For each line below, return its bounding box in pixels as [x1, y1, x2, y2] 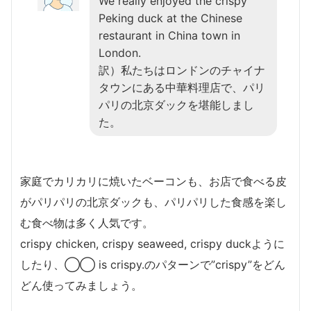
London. [99, 45, 141, 60]
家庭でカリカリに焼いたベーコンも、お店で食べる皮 [20, 174, 287, 188]
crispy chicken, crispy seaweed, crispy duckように [20, 236, 285, 251]
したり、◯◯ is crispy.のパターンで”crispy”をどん [20, 257, 285, 271]
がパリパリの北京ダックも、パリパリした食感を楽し [20, 194, 287, 209]
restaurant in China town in [99, 28, 240, 42]
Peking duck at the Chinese [99, 10, 242, 25]
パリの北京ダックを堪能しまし [99, 97, 254, 112]
